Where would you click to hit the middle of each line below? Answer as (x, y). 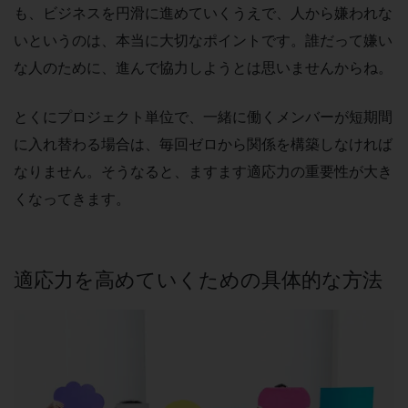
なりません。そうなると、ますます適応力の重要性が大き (203, 172)
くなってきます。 (72, 199)
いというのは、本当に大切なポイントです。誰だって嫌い (203, 41)
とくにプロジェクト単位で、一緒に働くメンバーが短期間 (203, 117)
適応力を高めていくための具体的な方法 (198, 280)
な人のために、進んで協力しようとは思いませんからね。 (203, 68)
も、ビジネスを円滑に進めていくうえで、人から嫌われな (203, 13)
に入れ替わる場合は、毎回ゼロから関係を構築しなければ (203, 144)
